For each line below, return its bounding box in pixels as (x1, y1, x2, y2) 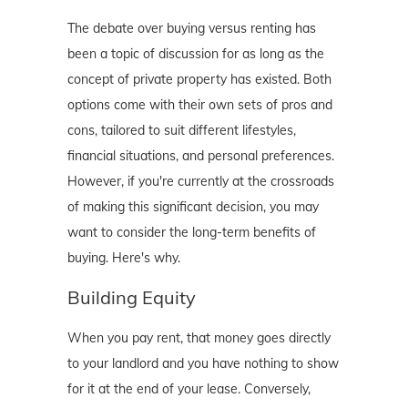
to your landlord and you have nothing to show (67, 355, 339, 372)
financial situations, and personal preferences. (67, 148, 334, 165)
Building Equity (67, 286, 196, 310)
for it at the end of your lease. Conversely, (67, 381, 311, 398)
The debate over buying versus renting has (67, 20, 316, 37)
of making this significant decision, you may (67, 199, 319, 216)
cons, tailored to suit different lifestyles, (67, 122, 296, 139)
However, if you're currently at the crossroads (67, 173, 334, 190)
